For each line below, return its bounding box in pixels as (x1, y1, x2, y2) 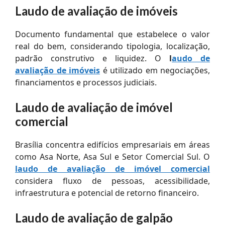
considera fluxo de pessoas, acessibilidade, (15, 175, 210, 186)
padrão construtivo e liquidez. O (15, 52, 169, 64)
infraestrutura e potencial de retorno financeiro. (15, 187, 199, 198)
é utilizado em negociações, (100, 64, 210, 76)
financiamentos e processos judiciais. (15, 76, 157, 88)
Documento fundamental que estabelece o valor (15, 28, 210, 40)
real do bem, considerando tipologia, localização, (15, 40, 210, 52)
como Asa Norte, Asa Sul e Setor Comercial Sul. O (15, 151, 210, 162)
